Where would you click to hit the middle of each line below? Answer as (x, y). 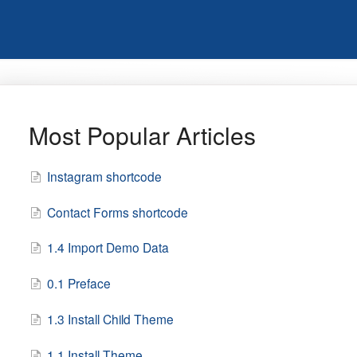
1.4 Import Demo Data (108, 247)
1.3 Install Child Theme (110, 319)
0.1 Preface (78, 283)
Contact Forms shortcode (117, 212)
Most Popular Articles (142, 135)
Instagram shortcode (104, 176)
